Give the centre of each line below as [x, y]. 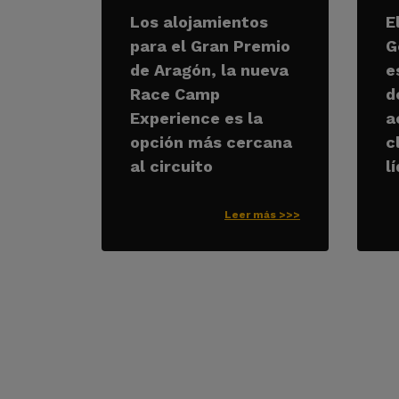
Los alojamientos [199, 22]
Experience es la [196, 118]
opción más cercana [211, 142]
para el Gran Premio [210, 46]
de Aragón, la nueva [209, 70]
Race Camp [175, 94]
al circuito [171, 166]
